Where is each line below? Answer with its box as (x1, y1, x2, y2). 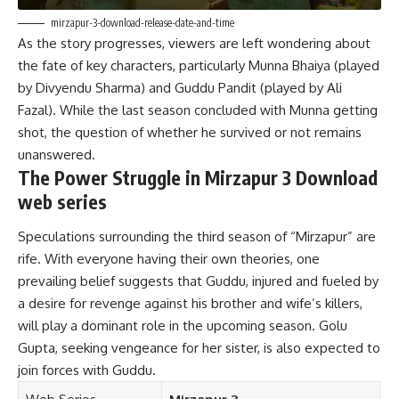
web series (18, 189, 107, 214)
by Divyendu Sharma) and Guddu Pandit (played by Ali (18, 78, 342, 96)
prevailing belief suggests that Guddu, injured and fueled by (18, 273, 379, 290)
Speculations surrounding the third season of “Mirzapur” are (18, 228, 376, 246)
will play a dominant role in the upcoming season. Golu (18, 317, 347, 335)
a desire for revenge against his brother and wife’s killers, (18, 295, 362, 313)
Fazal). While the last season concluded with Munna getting (18, 101, 378, 118)
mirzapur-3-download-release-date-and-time (51, 15, 234, 29)
